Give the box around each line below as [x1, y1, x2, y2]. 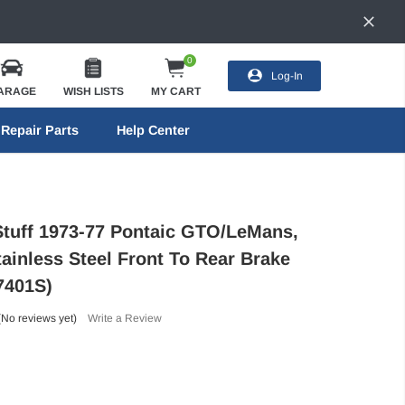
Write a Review [87, 311, 162, 325]
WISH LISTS [62, 84, 124, 98]
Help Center [116, 123, 190, 137]
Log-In [270, 69, 303, 82]
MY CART [150, 84, 201, 98]
